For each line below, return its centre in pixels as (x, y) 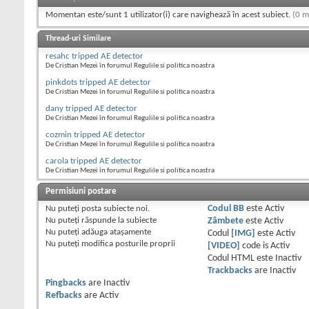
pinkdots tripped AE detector (98, 83)
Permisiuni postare (81, 192)
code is (255, 246)
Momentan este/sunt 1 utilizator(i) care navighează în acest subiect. (169, 15)
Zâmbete (225, 221)
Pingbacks (66, 283)
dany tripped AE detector (91, 109)
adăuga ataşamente (115, 232)
